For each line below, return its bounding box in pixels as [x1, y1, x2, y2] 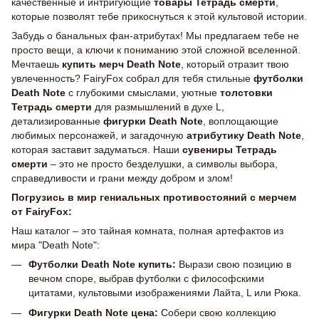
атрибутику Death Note [187, 130, 301, 141]
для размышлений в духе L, [92, 101, 224, 113]
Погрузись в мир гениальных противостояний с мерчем [11, 192, 296, 203]
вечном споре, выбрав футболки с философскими [28, 273, 264, 284]
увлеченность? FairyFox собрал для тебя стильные [11, 73, 253, 84]
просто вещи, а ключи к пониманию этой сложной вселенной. [11, 44, 300, 56]
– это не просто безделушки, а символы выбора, [48, 158, 278, 169]
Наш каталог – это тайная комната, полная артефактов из [11, 225, 283, 236]
